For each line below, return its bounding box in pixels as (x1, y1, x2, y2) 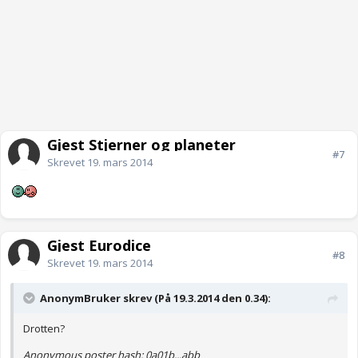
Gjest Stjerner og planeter (47, 135, 236, 155)
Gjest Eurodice (47, 236, 151, 256)
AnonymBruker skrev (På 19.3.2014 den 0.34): (40, 291, 271, 306)
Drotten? (23, 321, 65, 336)
